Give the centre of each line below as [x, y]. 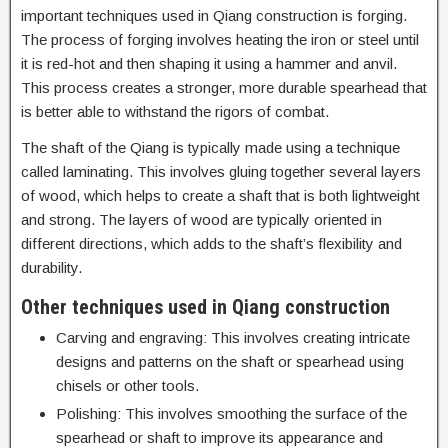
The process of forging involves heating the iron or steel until [220, 39]
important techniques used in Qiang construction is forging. [214, 15]
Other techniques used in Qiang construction [205, 307]
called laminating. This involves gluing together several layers [221, 171]
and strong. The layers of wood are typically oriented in [201, 219]
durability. [51, 267]
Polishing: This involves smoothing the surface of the [231, 413]
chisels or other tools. [127, 385]
